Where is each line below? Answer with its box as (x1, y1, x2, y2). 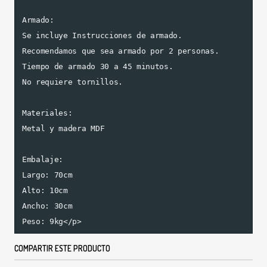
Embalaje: (22, 155, 64, 164)
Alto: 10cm (22, 186, 68, 195)
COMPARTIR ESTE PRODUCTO (14, 243, 110, 254)
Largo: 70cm (22, 170, 73, 180)
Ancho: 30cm (22, 201, 73, 211)
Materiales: (22, 108, 73, 118)
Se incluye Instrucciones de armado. (22, 31, 182, 41)
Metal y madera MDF (22, 124, 105, 133)
